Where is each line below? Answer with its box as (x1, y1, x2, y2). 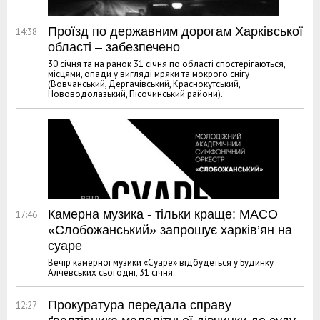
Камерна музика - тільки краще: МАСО (48, 206, 278, 221)
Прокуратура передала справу (48, 297, 231, 312)
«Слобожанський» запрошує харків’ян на (48, 222, 292, 237)
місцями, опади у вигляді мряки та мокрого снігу (48, 67, 249, 80)
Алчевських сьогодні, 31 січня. (48, 266, 175, 279)
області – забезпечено (48, 39, 180, 54)
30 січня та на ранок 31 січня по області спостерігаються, (48, 57, 285, 70)
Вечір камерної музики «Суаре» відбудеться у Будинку (48, 256, 274, 269)
